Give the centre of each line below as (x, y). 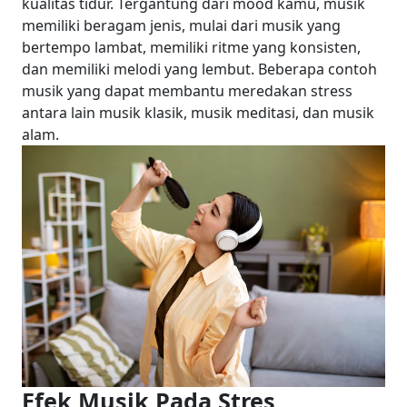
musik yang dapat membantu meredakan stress (187, 91)
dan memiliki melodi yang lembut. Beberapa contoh (199, 69)
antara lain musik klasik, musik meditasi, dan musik (198, 113)
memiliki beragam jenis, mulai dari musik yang (181, 25)
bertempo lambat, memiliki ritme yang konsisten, (191, 47)
